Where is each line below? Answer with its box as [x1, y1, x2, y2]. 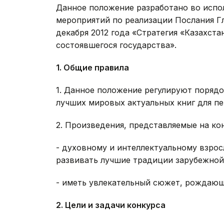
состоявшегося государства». [56, 40, 176, 50]
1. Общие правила [56, 62, 129, 73]
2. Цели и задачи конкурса [56, 200, 165, 210]
